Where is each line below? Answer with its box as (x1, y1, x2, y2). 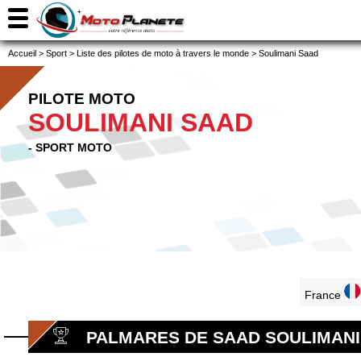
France (305, 288, 344, 302)
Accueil (8, 48, 36, 58)
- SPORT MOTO (28, 141, 112, 154)
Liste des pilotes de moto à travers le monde (77, 48, 249, 58)
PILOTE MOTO (28, 90, 135, 107)
